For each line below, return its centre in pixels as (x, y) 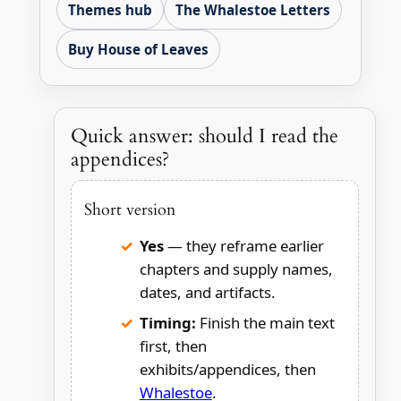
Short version (129, 210)
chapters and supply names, (236, 269)
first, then (173, 346)
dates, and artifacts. (207, 293)
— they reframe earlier (243, 246)
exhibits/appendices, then (227, 370)
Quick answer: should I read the (204, 137)
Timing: (167, 323)
